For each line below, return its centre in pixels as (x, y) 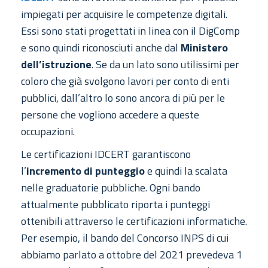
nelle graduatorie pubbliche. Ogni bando (111, 188)
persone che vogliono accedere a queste (110, 115)
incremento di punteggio (86, 171)
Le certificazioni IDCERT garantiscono (106, 154)
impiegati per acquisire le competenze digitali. (124, 14)
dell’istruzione (56, 65)
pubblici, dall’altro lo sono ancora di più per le (123, 98)
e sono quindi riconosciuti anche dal (101, 48)
